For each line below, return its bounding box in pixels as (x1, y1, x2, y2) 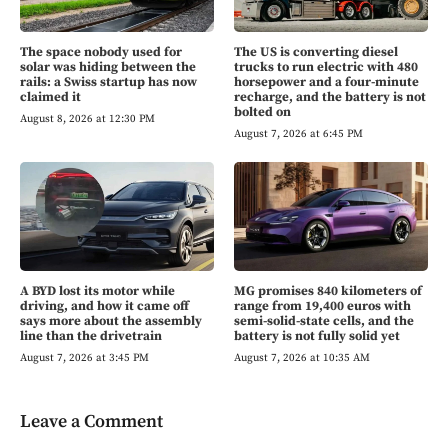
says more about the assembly (20, 313, 202, 330)
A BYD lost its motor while (20, 283, 175, 300)
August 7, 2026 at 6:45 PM (234, 127, 363, 142)
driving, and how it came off (20, 298, 189, 315)
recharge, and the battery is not (234, 89, 426, 106)
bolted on (234, 104, 291, 121)
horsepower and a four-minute (234, 74, 419, 91)
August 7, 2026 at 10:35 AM (234, 351, 370, 366)
